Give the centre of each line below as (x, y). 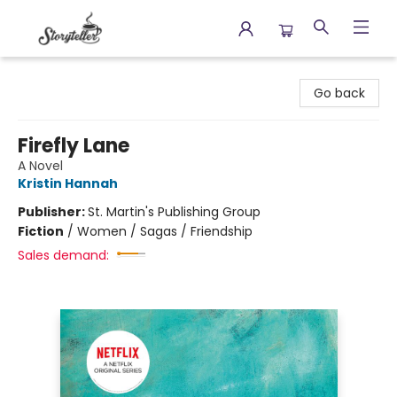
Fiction (41, 231)
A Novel (40, 166)
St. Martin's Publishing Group (174, 212)
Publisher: (53, 212)
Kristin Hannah (68, 183)
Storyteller (45, 74)
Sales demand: (63, 255)
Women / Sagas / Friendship (165, 231)
